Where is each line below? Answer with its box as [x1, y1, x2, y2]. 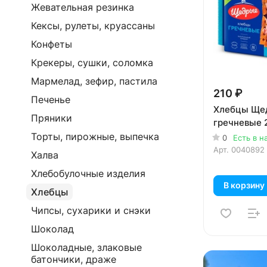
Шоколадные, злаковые [31, 241, 142, 253]
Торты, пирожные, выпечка [31, 131, 159, 142]
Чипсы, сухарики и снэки [31, 204, 151, 216]
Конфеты [31, 38, 72, 50]
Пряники [31, 112, 72, 124]
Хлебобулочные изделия [31, 167, 145, 179]
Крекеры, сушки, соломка [31, 57, 153, 69]
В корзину [223, 180, 265, 191]
